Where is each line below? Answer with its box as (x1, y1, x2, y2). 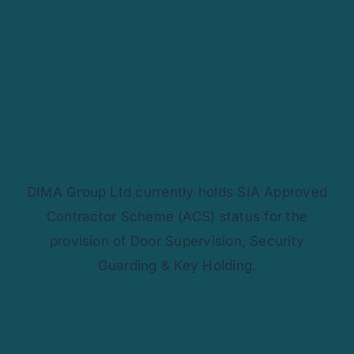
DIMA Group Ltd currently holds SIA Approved (26, 184, 328, 201)
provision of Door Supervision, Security (49, 233, 305, 250)
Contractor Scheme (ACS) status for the (46, 209, 308, 225)
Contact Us (42, 22, 111, 39)
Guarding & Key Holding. (97, 258, 257, 274)
